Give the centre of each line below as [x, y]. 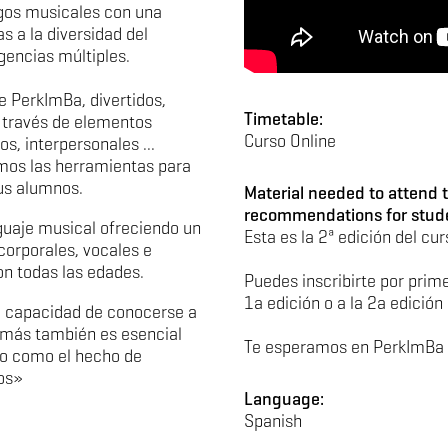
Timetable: [283, 119]
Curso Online [290, 141]
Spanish [273, 421]
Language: [284, 399]
